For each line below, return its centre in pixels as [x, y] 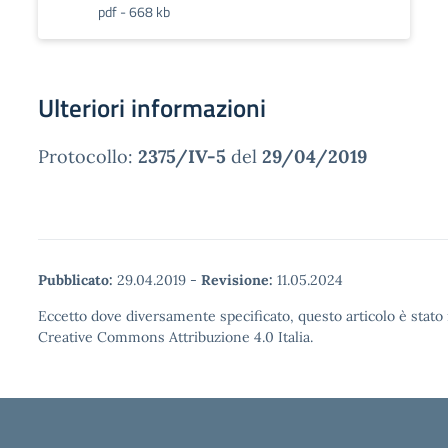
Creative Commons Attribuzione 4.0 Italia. [175, 337]
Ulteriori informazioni [152, 108]
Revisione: [237, 280]
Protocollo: [88, 156]
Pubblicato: [75, 280]
